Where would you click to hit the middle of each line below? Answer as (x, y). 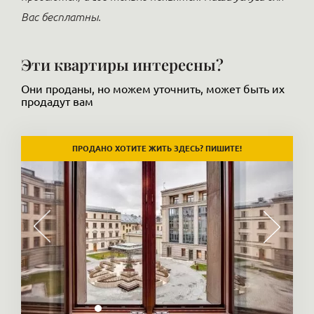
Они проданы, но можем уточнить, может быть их (153, 89)
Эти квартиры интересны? (122, 64)
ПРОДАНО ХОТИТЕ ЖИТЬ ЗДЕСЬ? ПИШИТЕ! (157, 149)
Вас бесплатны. (61, 17)
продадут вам (57, 102)
